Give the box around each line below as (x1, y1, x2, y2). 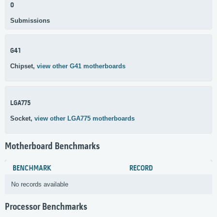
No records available (11, 181, 68, 188)
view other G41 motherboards (37, 62, 125, 70)
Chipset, (10, 62, 37, 70)
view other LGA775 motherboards (34, 114, 135, 122)
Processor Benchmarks (5, 202, 87, 213)
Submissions (10, 16, 50, 24)
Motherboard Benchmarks (5, 141, 100, 152)
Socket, (10, 114, 34, 122)
